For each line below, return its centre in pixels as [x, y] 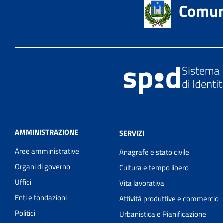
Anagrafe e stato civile [155, 152]
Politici [25, 213]
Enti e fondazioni [41, 197]
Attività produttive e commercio [169, 198]
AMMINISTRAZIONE [47, 132]
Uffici [23, 182]
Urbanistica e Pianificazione [163, 214]
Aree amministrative [47, 151]
